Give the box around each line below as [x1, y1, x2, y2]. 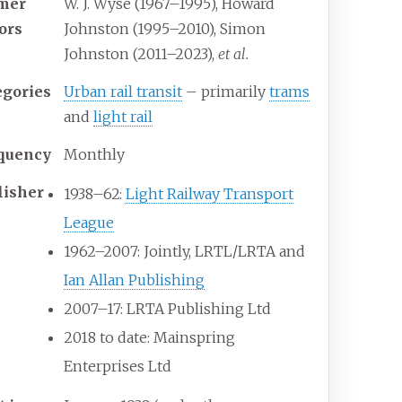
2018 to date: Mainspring [64, 328, 236, 347]
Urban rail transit [64, 83, 183, 101]
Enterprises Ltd [64, 357, 172, 376]
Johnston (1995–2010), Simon [64, 20, 267, 39]
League [64, 214, 115, 232]
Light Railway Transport [126, 185, 294, 204]
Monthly [64, 145, 126, 164]
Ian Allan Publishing [64, 271, 205, 290]
